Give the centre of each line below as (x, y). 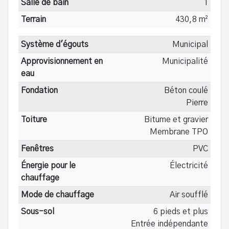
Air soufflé (189, 194)
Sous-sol (37, 211)
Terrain (33, 19)
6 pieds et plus (181, 211)
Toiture (34, 119)
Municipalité (185, 61)
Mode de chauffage (57, 194)
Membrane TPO (179, 132)
